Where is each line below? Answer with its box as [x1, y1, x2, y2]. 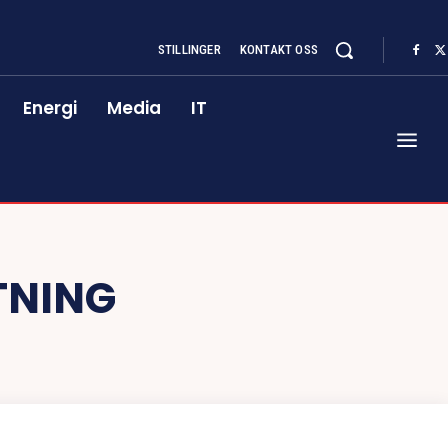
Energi [23, 96, 78, 120]
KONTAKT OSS [239, 42, 318, 57]
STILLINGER [157, 42, 221, 57]
